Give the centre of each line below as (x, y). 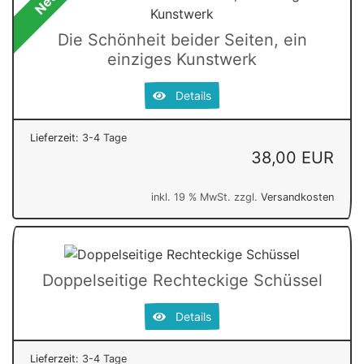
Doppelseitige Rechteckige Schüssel (182, 281)
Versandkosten (297, 197)
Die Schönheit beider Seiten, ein (182, 39)
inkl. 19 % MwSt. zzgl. (206, 197)
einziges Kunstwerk (182, 59)
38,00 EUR (292, 157)
